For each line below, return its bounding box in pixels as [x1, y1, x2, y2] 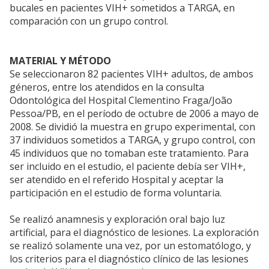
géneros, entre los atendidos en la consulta [10, 80, 204, 94]
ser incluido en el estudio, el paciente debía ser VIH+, [10, 160, 246, 174]
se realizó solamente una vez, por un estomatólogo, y [10, 239, 251, 253]
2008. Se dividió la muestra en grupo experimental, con [10, 120, 255, 134]
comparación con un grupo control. [10, 14, 168, 28]
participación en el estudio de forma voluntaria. [10, 186, 222, 200]
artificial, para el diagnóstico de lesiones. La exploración [10, 226, 259, 240]
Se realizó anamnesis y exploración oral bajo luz [10, 213, 225, 226]
